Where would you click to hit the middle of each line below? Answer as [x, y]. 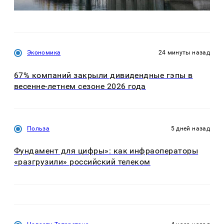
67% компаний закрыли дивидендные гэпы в [103, 75]
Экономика [44, 53]
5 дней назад [190, 128]
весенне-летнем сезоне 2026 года [80, 86]
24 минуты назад [184, 53]
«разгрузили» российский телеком [82, 162]
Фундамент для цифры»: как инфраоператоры [106, 151]
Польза [38, 128]
